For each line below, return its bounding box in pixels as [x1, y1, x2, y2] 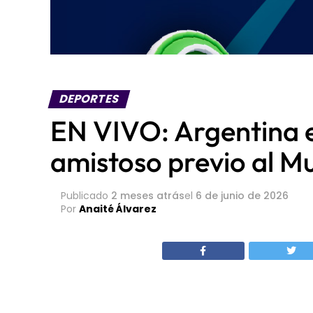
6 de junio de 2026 [196, 121, 289, 136]
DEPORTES [57, 23, 122, 40]
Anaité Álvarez [79, 134, 156, 149]
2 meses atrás [111, 121, 184, 136]
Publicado [61, 121, 108, 136]
